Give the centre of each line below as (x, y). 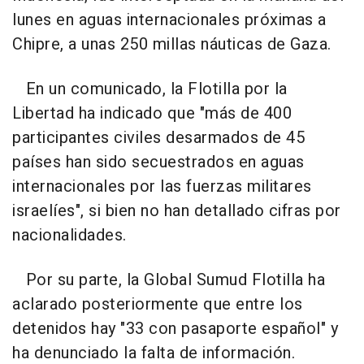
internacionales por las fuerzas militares (162, 187)
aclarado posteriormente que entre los (158, 305)
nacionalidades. (69, 236)
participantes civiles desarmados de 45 (158, 138)
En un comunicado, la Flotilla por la (150, 89)
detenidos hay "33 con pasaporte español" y (175, 329)
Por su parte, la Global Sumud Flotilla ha (169, 280)
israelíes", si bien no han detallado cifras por (177, 211)
